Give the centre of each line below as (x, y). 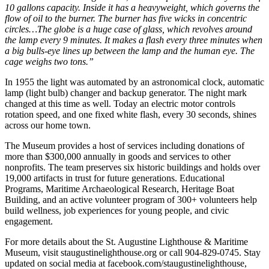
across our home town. (49, 125)
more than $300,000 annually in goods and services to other (118, 157)
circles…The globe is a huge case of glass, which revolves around (128, 29)
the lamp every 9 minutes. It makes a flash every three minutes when (134, 40)
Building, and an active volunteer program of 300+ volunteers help (131, 200)
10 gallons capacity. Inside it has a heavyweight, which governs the (132, 8)
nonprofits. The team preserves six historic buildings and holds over (132, 168)
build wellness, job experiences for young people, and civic (117, 211)
